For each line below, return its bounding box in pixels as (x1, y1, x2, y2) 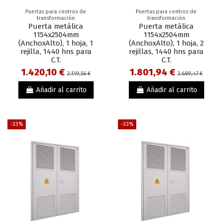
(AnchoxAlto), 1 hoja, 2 (129, 39, 204, 48)
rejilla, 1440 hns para (20, 47, 92, 56)
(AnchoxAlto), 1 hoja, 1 (18, 39, 93, 48)
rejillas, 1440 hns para (129, 47, 204, 56)
